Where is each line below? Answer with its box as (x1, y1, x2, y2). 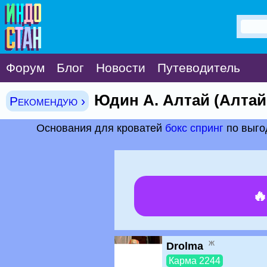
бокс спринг (164, 122, 223, 134)
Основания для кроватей (36, 122, 165, 134)
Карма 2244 (169, 256, 221, 266)
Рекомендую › (10, 94, 85, 108)
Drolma (166, 240, 203, 252)
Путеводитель (157, 61, 240, 74)
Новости (96, 61, 145, 74)
